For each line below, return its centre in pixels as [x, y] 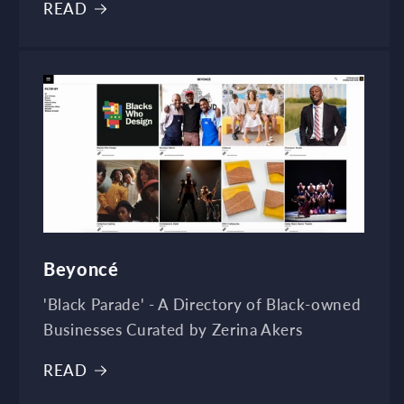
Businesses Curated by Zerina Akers [173, 331]
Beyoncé [81, 270]
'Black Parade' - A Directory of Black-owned [202, 305]
